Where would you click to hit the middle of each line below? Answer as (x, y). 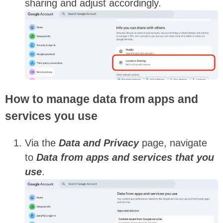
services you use (51, 116)
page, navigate (173, 143)
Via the (42, 143)
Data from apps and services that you (125, 158)
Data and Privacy (99, 143)
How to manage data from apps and (102, 99)
